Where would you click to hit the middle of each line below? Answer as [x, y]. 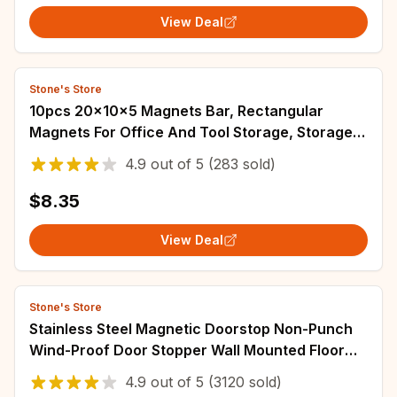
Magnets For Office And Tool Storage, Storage [191, 132]
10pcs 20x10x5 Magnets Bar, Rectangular [52, 111]
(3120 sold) [243, 382]
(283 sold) [240, 164]
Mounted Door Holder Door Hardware [160, 371]
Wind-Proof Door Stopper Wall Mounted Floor [187, 350]
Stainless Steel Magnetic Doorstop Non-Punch [191, 329]
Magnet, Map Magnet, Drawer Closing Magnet [190, 153]
